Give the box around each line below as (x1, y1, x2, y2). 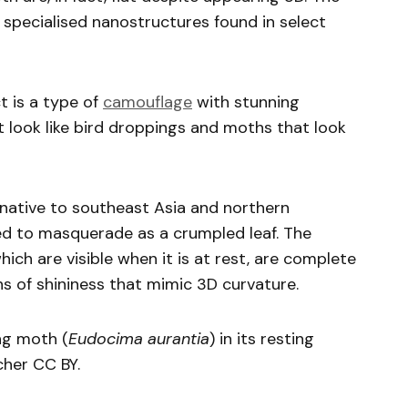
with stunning (192, 91, 300, 113)
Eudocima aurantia (68, 328, 209, 350)
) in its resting (209, 328, 314, 350)
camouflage (103, 91, 192, 113)
